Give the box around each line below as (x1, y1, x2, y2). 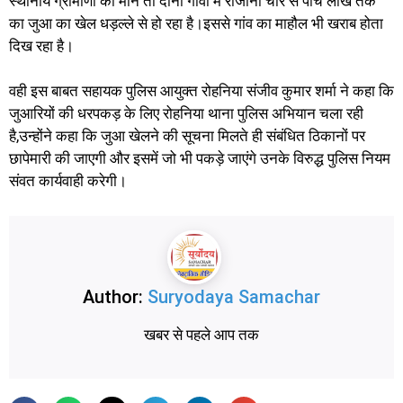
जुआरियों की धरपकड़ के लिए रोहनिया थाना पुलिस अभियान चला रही (9, 104, 363, 123)
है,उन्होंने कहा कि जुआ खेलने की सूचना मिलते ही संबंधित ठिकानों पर (9, 127, 365, 146)
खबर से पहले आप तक (144, 326, 259, 345)
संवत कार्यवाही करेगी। (9, 172, 127, 191)
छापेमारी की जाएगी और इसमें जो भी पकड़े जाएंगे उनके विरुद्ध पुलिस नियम (9, 149, 390, 168)
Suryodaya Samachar (148, 286, 320, 309)
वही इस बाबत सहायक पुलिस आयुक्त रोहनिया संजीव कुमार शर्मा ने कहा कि (9, 82, 394, 101)
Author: (83, 286, 148, 309)
